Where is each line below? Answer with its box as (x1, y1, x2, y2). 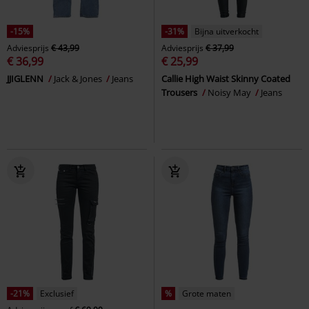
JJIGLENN (7, 72, 46, 85)
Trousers (161, 86, 199, 99)
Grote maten (182, 287, 231, 299)
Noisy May (208, 86, 253, 99)
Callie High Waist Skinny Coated (161, 72, 290, 85)
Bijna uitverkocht (195, 25, 259, 37)
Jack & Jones (54, 72, 104, 85)
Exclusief (40, 287, 74, 299)
